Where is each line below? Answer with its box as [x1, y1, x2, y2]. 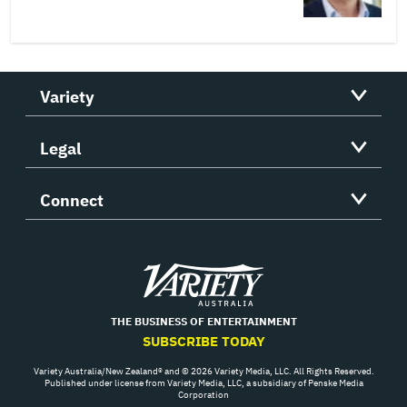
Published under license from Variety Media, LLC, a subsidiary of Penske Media [44, 376, 363, 389]
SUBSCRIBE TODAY [142, 332, 265, 350]
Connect [40, 189, 104, 211]
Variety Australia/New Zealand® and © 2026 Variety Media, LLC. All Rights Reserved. [33, 364, 374, 377]
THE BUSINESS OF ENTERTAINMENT [110, 313, 297, 328]
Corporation [178, 388, 229, 401]
